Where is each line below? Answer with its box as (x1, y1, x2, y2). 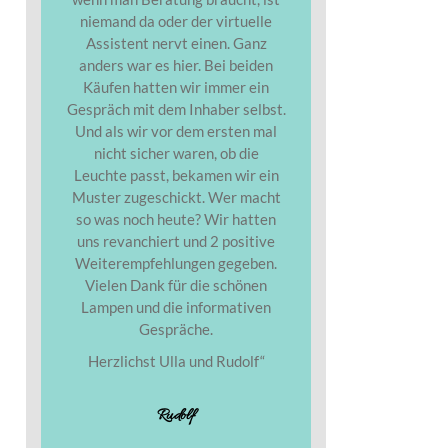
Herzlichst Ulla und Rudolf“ (87, 351, 265, 370)
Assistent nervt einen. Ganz (85, 33, 267, 52)
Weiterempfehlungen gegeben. (75, 253, 277, 272)
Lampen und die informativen (81, 297, 271, 316)
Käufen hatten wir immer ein (83, 77, 269, 96)
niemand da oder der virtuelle (80, 11, 272, 30)
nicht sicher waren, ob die (93, 143, 259, 162)
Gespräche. (139, 319, 213, 338)
